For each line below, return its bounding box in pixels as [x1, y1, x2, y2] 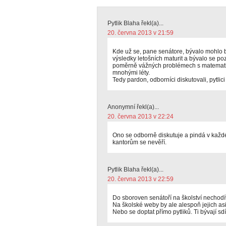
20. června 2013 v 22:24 [107, 113, 174, 120]
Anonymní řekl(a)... [107, 103, 159, 110]
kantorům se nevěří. [112, 139, 166, 146]
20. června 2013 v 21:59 [107, 29, 174, 36]
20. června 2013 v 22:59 [107, 176, 174, 183]
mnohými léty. [112, 69, 150, 76]
